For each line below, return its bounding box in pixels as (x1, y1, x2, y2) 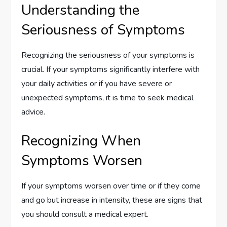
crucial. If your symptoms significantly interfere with (21, 64, 200, 75)
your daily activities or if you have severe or (21, 78, 172, 90)
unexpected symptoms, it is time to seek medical (21, 92, 194, 104)
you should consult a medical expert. (21, 209, 149, 220)
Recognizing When (21, 131, 141, 151)
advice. (21, 106, 46, 118)
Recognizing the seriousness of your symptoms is (21, 50, 195, 61)
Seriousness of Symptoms (21, 20, 185, 40)
